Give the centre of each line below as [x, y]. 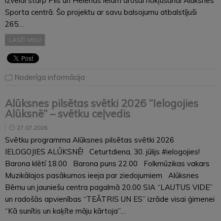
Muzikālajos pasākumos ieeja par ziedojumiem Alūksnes [102, 175]
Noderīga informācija [50, 77]
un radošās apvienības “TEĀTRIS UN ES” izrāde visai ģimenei [110, 199]
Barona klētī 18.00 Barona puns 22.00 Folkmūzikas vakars [107, 163]
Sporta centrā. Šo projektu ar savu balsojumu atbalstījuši [101, 12]
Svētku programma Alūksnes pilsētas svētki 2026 [90, 140]
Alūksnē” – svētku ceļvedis [68, 113]
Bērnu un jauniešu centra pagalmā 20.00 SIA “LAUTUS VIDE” [109, 187]
